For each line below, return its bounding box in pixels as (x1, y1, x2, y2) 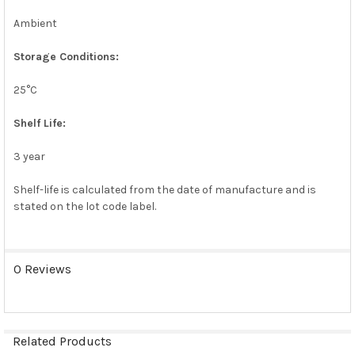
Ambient (13, 16, 57, 30)
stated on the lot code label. (13, 199, 156, 213)
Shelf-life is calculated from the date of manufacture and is (13, 182, 316, 197)
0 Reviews (13, 261, 71, 277)
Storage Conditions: (13, 49, 119, 63)
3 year (13, 149, 45, 163)
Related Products (12, 333, 112, 349)
